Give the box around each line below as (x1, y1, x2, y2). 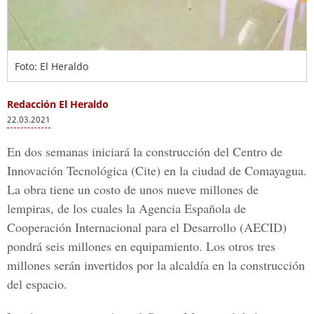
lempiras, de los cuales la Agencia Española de (7, 200, 246, 217)
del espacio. (7, 275, 67, 292)
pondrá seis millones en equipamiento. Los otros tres (7, 238, 275, 254)
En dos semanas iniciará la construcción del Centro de (7, 143, 282, 160)
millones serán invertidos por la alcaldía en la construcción (7, 257, 305, 273)
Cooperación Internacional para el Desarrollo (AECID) (7, 219, 287, 235)
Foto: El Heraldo (15, 60, 88, 73)
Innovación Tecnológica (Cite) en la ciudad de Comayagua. (7, 162, 307, 179)
